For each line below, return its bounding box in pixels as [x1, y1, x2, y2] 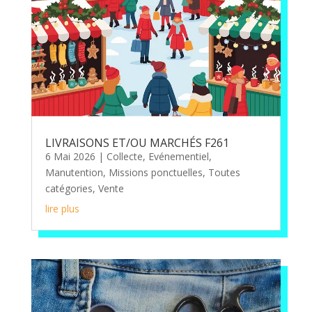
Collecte [106, 149, 143, 163]
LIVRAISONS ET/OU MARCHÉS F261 [45, 134, 229, 150]
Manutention [45, 165, 103, 179]
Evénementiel [148, 149, 209, 163]
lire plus [45, 201, 79, 215]
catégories [45, 181, 93, 195]
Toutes [208, 165, 240, 179]
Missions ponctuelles [108, 165, 203, 179]
